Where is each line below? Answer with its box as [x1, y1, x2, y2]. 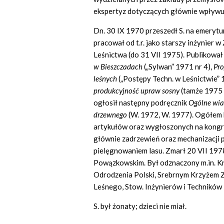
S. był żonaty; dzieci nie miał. [93, 201, 186, 211]
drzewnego [93, 110, 128, 119]
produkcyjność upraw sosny [93, 86, 179, 95]
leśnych [93, 74, 117, 83]
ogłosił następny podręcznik [93, 98, 188, 107]
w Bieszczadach [93, 62, 142, 71]
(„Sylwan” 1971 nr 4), [142, 62, 213, 71]
